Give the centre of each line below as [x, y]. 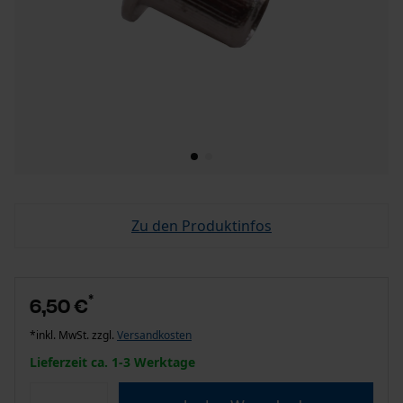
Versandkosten [154, 335]
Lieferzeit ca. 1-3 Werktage [112, 362]
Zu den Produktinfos [201, 226]
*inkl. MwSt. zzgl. [73, 335]
